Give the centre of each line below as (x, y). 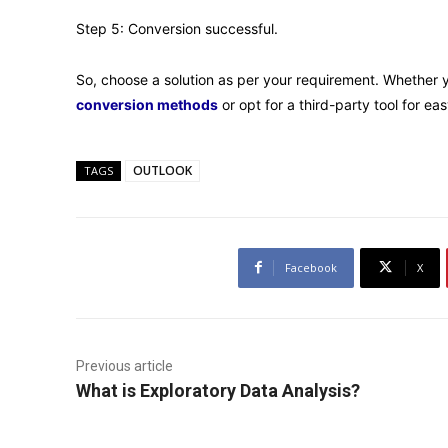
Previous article (124, 365)
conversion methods (147, 104)
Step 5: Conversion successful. (177, 28)
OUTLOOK (162, 170)
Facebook (310, 267)
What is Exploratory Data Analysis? (218, 390)
